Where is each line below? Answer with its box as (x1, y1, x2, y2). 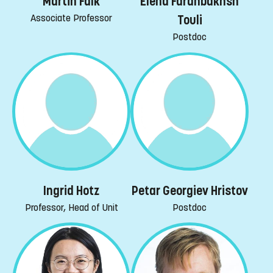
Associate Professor (30, 12, 112, 24)
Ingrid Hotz (43, 183, 99, 199)
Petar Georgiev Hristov (131, 183, 248, 199)
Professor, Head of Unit (24, 201, 118, 213)
